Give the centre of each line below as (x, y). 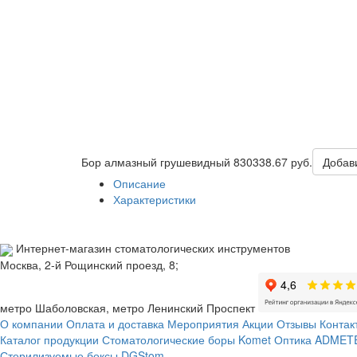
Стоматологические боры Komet (186, 339)
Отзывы (296, 323)
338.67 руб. (282, 162)
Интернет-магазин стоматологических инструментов (153, 248)
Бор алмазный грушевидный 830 (167, 162)
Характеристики (155, 200)
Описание (139, 184)
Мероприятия (203, 323)
